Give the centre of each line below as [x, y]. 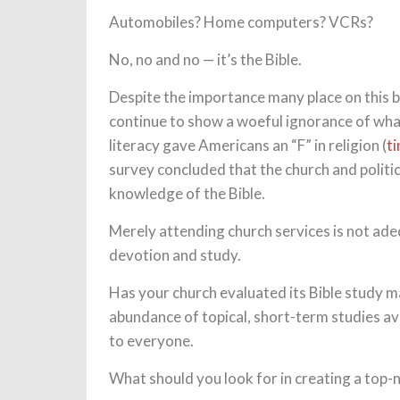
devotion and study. [175, 255]
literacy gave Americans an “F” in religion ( [248, 145]
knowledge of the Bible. [187, 193]
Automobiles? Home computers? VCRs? [241, 22]
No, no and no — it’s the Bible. [205, 59]
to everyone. [151, 341]
